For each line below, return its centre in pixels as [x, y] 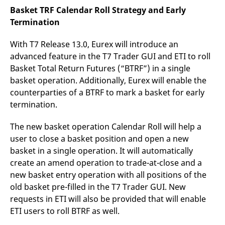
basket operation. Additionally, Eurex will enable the [108, 80]
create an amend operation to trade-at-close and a [106, 163]
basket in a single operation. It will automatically [101, 151]
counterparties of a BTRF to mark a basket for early [107, 92]
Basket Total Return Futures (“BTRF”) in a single [100, 68]
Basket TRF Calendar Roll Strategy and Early [98, 10]
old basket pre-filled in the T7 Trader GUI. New [98, 187]
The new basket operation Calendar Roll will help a [106, 127]
